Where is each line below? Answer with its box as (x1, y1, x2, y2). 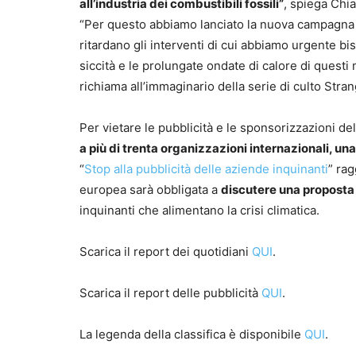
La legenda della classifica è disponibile (79, 327, 304, 342)
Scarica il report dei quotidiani (79, 244, 252, 260)
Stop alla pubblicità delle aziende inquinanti (84, 161, 328, 177)
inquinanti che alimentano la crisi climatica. (79, 203, 319, 219)
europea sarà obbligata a (79, 182, 221, 198)
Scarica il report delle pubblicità (79, 285, 261, 301)
